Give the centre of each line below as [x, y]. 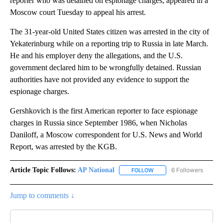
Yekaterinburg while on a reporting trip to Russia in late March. [109, 43]
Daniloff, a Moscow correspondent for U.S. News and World [106, 134]
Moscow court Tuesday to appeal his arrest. [78, 12]
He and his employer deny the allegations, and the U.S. [96, 55]
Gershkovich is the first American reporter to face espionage [104, 111]
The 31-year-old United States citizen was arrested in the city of [110, 31]
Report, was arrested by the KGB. [63, 146]
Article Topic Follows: [43, 170]
